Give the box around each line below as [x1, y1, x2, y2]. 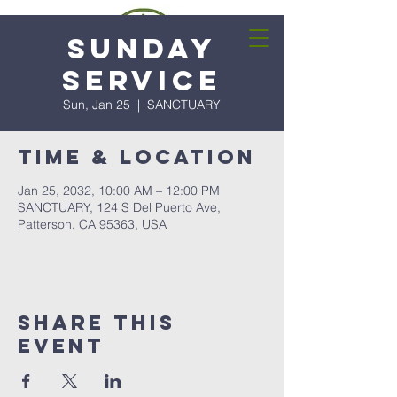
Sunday [66, 31, 217, 66]
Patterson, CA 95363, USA [18, 216, 167, 232]
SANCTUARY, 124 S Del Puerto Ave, [18, 199, 221, 215]
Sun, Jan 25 [63, 97, 130, 113]
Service [62, 63, 222, 98]
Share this [18, 310, 175, 335]
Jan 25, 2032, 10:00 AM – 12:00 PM [18, 183, 220, 198]
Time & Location [18, 144, 256, 169]
